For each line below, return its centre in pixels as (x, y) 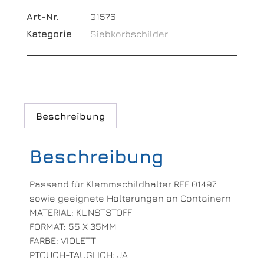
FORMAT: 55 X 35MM (73, 227)
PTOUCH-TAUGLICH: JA (79, 255)
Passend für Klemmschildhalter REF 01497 (123, 184)
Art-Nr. (42, 16)
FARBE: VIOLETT (63, 241)
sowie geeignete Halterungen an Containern (130, 198)
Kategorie (49, 33)
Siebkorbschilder (129, 33)
